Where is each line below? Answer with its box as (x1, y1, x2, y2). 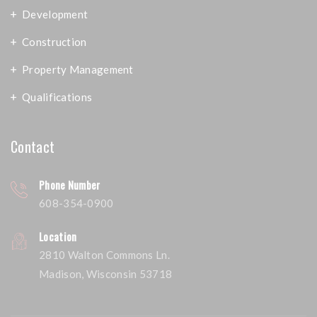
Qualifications (22, 91, 93, 104)
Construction (22, 35, 87, 49)
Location (39, 229, 77, 245)
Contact (11, 136, 55, 158)
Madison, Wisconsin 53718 (39, 267, 173, 281)
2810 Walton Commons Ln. (39, 248, 170, 262)
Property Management (22, 63, 134, 76)
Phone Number (39, 177, 100, 193)
